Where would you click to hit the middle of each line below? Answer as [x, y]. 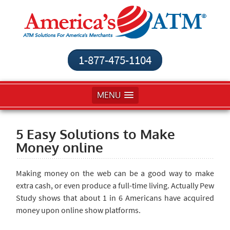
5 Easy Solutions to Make [95, 134]
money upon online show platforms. [78, 210]
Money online [60, 147]
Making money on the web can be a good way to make [115, 173]
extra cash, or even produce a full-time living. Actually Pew [115, 185]
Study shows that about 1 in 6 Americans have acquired [115, 198]
